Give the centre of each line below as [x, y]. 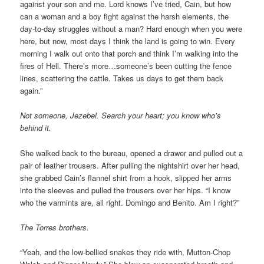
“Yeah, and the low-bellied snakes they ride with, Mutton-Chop [126, 252]
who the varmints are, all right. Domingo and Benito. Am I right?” [130, 202]
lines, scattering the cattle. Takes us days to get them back [122, 78]
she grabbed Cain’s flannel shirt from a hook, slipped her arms [126, 177]
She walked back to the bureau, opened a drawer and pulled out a [132, 153]
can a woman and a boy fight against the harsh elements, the [125, 16]
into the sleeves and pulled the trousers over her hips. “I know [126, 190]
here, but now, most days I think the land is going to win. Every [128, 41]
